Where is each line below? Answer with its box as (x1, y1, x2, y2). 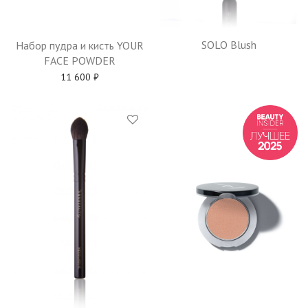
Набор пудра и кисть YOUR (15, 38, 144, 52)
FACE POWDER (43, 53, 115, 67)
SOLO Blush (201, 38, 256, 52)
